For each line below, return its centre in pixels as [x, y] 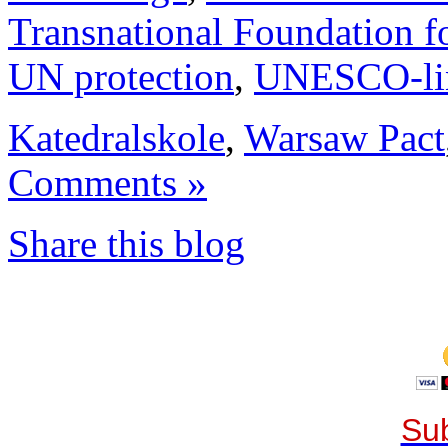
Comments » [107, 182]
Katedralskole [116, 137]
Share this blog [126, 243]
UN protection [121, 76]
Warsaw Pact [344, 137]
